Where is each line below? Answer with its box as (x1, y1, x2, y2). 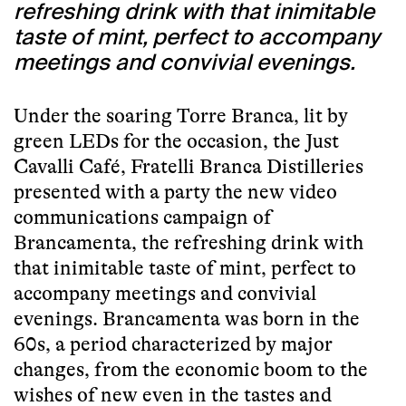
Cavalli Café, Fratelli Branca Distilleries (14, 155, 363, 179)
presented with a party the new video (14, 180, 337, 204)
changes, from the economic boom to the (14, 358, 368, 382)
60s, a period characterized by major (14, 333, 333, 356)
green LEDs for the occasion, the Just (14, 130, 339, 153)
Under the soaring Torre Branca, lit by (14, 104, 348, 128)
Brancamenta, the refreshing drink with (14, 231, 363, 255)
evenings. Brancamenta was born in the (14, 307, 360, 331)
